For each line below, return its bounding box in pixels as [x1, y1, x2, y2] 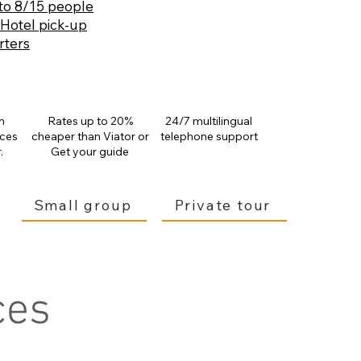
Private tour [174, 195, 272, 214]
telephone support [160, 129, 258, 143]
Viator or [102, 129, 149, 143]
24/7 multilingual [165, 114, 252, 128]
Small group [33, 195, 132, 214]
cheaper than [31, 129, 103, 143]
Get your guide [51, 144, 129, 159]
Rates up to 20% [47, 114, 133, 128]
